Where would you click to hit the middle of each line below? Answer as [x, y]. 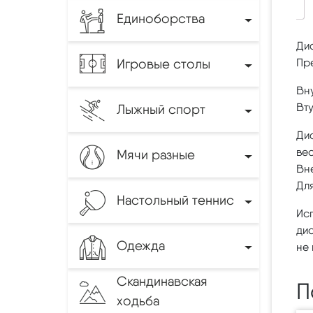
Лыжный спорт [161, 109]
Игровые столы [163, 64]
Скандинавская [162, 281]
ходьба [138, 300]
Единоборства [161, 18]
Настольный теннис [175, 200]
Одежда [141, 245]
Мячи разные [156, 154]
